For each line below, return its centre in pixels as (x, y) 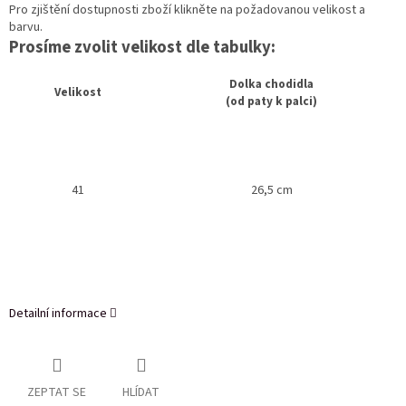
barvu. (26, 28)
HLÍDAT (141, 393)
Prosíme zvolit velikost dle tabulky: (142, 48)
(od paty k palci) (271, 101)
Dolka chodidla (271, 84)
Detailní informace (58, 314)
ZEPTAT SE (57, 393)
